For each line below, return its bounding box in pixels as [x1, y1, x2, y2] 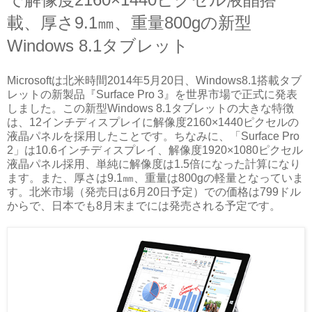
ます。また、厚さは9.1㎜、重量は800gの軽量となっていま [7, 171, 304, 184]
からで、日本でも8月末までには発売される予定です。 [7, 199, 281, 212]
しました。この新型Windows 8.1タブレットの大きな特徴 [7, 102, 294, 114]
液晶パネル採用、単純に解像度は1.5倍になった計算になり [7, 157, 301, 170]
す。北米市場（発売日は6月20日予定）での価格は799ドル [7, 185, 301, 198]
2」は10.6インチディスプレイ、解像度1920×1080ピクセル [7, 143, 303, 156]
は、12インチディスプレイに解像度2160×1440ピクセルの [7, 116, 299, 128]
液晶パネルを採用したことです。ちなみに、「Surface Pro [7, 130, 299, 142]
